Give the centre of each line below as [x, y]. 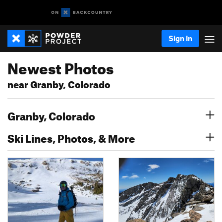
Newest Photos [60, 66]
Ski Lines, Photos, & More [71, 137]
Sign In [180, 38]
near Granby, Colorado [59, 83]
